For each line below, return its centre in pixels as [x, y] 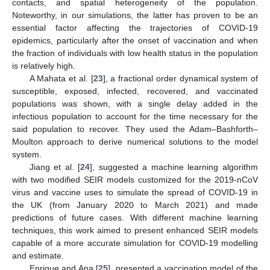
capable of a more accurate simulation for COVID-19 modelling [135, 243]
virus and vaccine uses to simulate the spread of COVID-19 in [135, 192]
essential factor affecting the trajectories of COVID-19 [135, 27]
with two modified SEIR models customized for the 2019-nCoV [135, 179]
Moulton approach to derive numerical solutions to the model [135, 141]
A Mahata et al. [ [61, 78]
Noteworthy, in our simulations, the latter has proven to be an [135, 15]
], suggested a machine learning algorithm [174, 167]
